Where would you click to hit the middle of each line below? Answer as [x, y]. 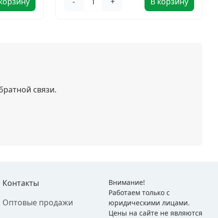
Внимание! [127, 182]
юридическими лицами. [149, 203]
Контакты [21, 183]
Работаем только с [139, 192]
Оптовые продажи [38, 202]
